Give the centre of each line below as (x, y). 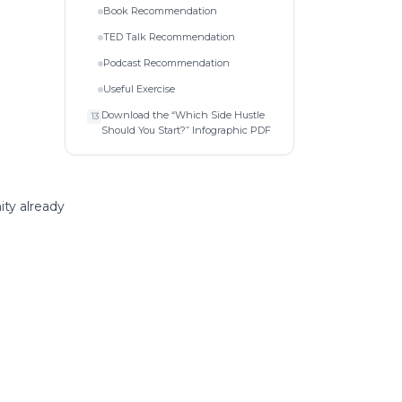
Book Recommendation (160, 10)
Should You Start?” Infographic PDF (186, 130)
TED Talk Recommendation (169, 36)
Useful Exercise (139, 88)
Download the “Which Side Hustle (183, 114)
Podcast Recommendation (166, 62)
